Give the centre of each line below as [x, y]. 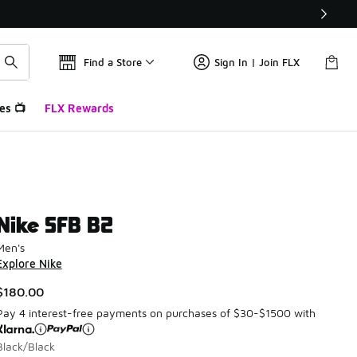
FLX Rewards [79, 108]
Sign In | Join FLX [257, 62]
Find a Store [113, 62]
